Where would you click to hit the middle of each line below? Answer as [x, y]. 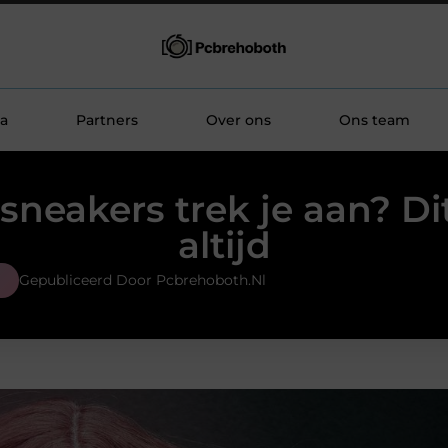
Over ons [238, 120]
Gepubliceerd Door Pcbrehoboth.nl [142, 280]
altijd [224, 245]
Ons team [374, 120]
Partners [106, 120]
